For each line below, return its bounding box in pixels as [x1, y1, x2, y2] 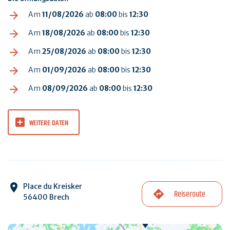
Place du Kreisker [23, 181, 82, 191]
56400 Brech [23, 192, 69, 202]
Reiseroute [174, 187, 206, 201]
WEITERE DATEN [29, 117, 68, 129]
